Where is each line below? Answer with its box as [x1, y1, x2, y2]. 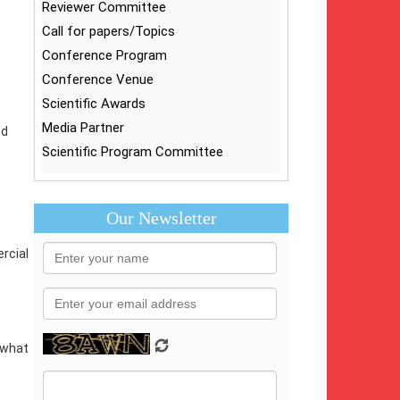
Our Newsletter [105, 208, 217, 228]
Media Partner [42, 120, 125, 136]
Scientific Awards [42, 96, 146, 112]
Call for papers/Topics [42, 23, 176, 39]
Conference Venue [42, 71, 154, 87]
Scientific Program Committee [42, 144, 224, 160]
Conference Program [42, 47, 168, 63]
